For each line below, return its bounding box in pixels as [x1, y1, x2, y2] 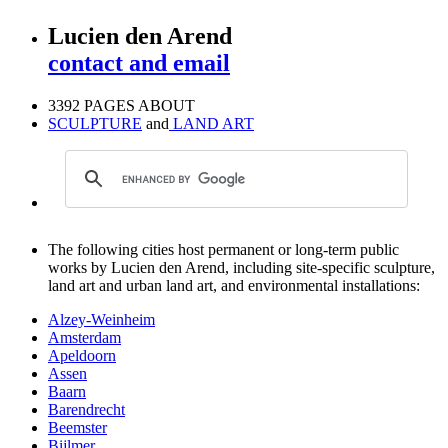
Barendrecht [48, 401, 125, 419]
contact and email [48, 50, 230, 77]
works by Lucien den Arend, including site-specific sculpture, [48, 259, 435, 277]
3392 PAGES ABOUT [48, 97, 195, 115]
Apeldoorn [48, 347, 116, 365]
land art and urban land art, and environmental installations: [48, 277, 420, 295]
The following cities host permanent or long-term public [48, 241, 399, 259]
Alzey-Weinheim [48, 311, 155, 329]
